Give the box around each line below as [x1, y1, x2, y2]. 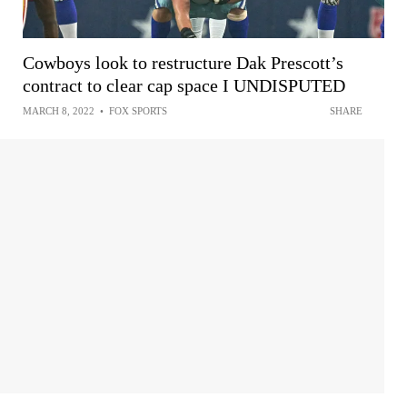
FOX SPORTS [109, 104, 167, 116]
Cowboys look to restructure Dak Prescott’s [23, 52, 343, 73]
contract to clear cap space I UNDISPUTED [23, 74, 345, 95]
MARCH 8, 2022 [23, 104, 94, 116]
